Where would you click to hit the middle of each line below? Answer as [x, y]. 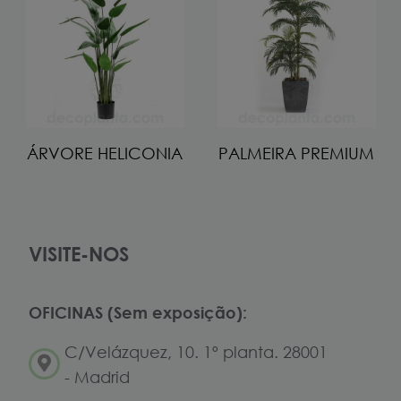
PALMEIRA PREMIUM [296, 154]
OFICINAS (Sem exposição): [138, 312]
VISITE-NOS [79, 253]
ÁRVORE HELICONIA [105, 154]
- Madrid [97, 376]
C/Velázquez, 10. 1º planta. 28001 [196, 351]
